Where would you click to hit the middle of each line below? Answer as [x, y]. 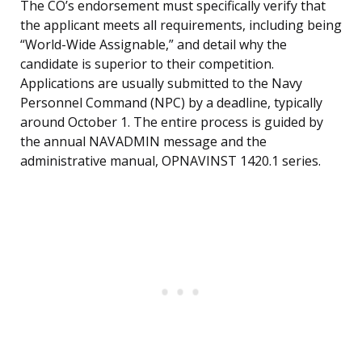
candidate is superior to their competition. [147, 64]
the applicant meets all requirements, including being [181, 25]
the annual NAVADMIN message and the [143, 142]
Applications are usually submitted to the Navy [161, 84]
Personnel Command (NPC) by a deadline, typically [171, 103]
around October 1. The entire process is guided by [172, 122]
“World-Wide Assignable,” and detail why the [154, 45]
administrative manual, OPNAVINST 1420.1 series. [170, 161]
